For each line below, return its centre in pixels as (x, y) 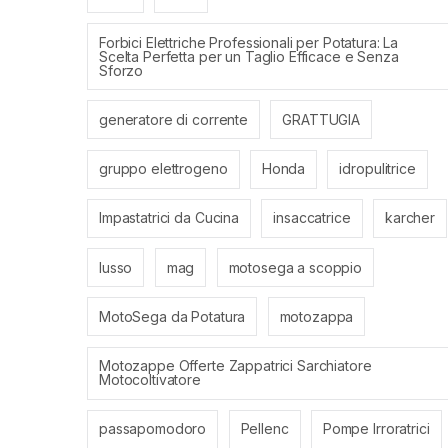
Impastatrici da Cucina (169, 218)
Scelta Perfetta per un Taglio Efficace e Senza (249, 56)
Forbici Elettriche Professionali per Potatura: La (249, 42)
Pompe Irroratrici (376, 429)
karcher (409, 218)
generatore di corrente (173, 119)
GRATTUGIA (321, 119)
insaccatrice (312, 218)
